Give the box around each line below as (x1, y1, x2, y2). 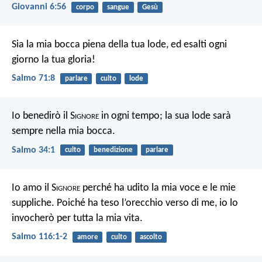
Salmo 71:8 (12, 74, 55, 84)
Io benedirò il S (12, 111, 75, 122)
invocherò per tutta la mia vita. (12, 212, 143, 224)
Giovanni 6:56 (12, 2, 66, 12)
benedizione (93, 146, 133, 154)
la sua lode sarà (163, 111, 231, 122)
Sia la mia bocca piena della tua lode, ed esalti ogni (12, 39, 227, 51)
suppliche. (12, 197, 54, 209)
